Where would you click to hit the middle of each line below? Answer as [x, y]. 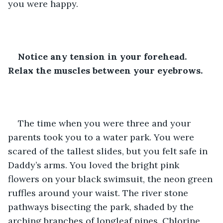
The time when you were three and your [106, 123]
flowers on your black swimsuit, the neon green [111, 179]
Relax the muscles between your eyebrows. [105, 70]
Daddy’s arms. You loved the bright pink [95, 165]
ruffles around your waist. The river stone [99, 193]
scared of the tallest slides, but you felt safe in [109, 151]
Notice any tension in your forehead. [104, 56]
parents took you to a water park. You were [102, 137]
